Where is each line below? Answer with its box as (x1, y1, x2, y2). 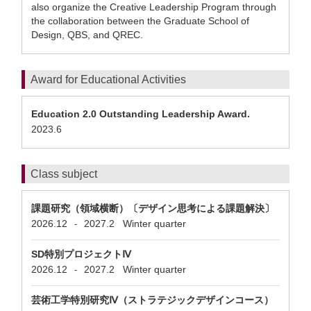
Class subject (31, 168, 97, 180)
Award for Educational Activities (31, 74, 186, 85)
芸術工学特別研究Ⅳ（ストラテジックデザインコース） (31, 294, 274, 305)
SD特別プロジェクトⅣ (31, 249, 131, 260)
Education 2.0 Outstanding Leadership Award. (31, 108, 250, 119)
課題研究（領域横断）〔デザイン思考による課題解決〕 (31, 203, 274, 214)
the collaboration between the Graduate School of (31, 15, 249, 26)
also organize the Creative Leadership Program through (31, 1, 276, 12)
